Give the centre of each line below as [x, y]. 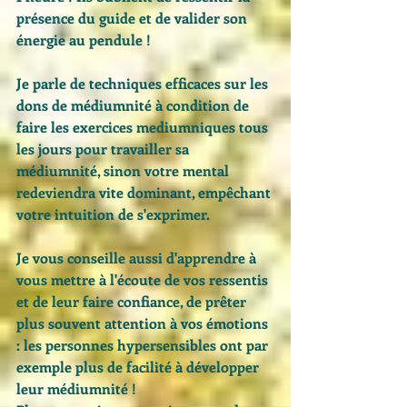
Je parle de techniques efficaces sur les [144, 83]
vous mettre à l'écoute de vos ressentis [144, 279]
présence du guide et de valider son [134, 17]
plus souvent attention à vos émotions [144, 323]
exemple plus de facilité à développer [139, 366]
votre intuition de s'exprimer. [115, 213]
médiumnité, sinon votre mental [124, 170]
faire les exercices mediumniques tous [144, 126]
